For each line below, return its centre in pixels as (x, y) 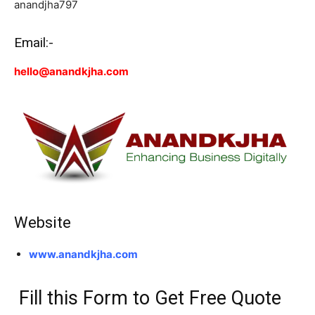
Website (43, 223)
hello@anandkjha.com (71, 71)
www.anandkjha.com (83, 255)
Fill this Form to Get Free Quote (148, 298)
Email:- (34, 42)
